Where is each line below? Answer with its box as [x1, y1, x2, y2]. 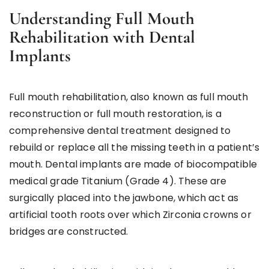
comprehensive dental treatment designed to [9, 123, 231, 138]
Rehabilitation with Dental [9, 26, 195, 47]
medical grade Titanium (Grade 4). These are [9, 174, 227, 188]
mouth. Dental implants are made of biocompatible [9, 157, 258, 171]
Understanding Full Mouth [9, 7, 195, 29]
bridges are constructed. [9, 224, 128, 238]
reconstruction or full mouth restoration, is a [9, 106, 222, 121]
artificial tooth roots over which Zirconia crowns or [9, 207, 252, 222]
